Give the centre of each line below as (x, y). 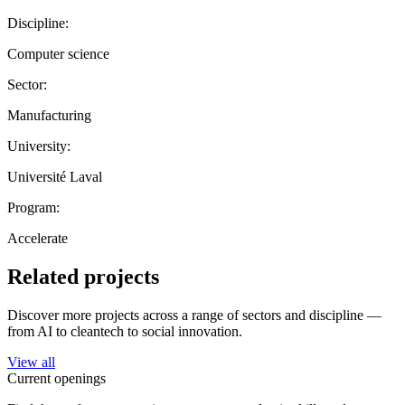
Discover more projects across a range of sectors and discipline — (194, 315)
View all (31, 362)
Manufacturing (49, 115)
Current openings (57, 378)
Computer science (58, 53)
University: (39, 146)
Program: (33, 207)
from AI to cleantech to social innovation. (125, 331)
